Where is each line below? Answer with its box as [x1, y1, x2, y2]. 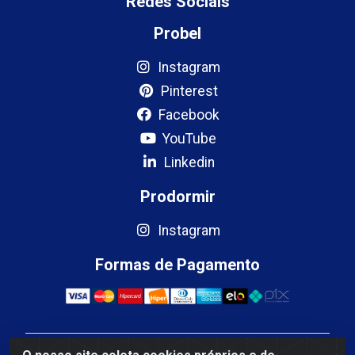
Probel [154, 23, 201, 43]
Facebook [155, 106, 219, 123]
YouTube [158, 130, 216, 147]
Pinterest [157, 82, 218, 99]
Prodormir [139, 186, 216, 206]
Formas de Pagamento [95, 254, 260, 274]
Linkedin [160, 154, 215, 170]
